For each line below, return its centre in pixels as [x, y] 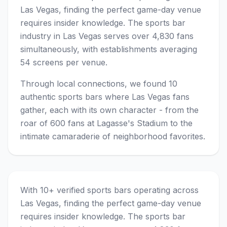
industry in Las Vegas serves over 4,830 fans [107, 36]
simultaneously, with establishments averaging [109, 49]
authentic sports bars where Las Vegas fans [105, 97]
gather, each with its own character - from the [109, 110]
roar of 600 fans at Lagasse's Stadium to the [106, 123]
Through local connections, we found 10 [99, 84]
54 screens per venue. [64, 62]
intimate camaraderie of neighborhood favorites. [113, 136]
